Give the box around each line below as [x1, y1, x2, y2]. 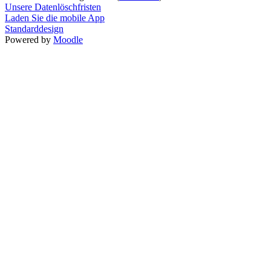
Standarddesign [5, 23, 64, 34]
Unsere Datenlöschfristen [5, 1, 101, 12]
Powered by [5, 34, 53, 45]
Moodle [53, 34, 83, 45]
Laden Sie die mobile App [5, 12, 105, 23]
